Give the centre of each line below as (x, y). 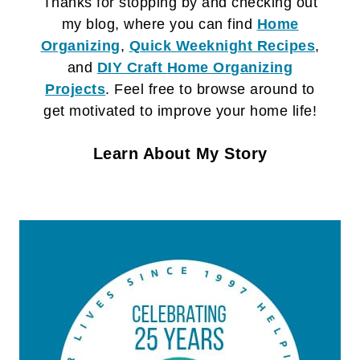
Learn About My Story (180, 153)
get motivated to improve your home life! (180, 111)
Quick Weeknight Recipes (222, 46)
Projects (76, 90)
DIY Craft (132, 68)
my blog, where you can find (159, 25)
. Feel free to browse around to (210, 90)
